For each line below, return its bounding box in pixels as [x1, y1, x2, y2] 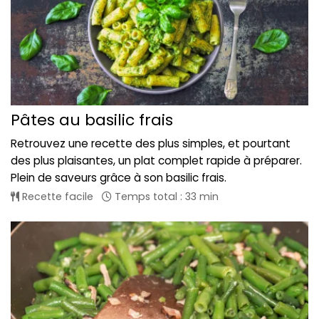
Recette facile [19, 189, 93, 204]
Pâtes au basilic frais [11, 108, 173, 131]
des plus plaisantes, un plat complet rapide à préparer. [11, 152, 302, 168]
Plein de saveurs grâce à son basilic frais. [11, 169, 226, 185]
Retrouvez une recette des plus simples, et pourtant [11, 135, 291, 151]
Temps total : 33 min [112, 189, 219, 204]
